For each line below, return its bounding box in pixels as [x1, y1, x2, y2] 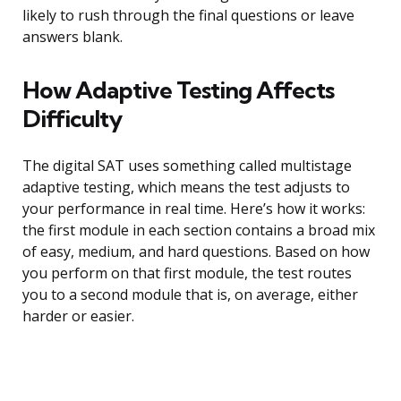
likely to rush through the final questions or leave [22, 5, 354, 26]
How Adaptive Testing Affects [22, 75, 334, 106]
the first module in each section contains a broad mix [22, 220, 375, 241]
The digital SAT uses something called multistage [22, 156, 352, 176]
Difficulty [22, 104, 122, 134]
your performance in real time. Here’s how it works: [22, 199, 365, 219]
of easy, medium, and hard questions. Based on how [22, 242, 370, 262]
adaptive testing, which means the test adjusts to [22, 177, 350, 198]
